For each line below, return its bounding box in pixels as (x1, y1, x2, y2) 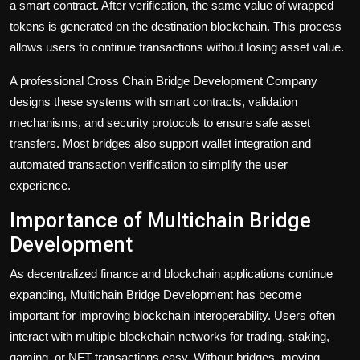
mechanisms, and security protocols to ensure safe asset (10, 115, 310, 129)
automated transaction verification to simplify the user (10, 157, 288, 171)
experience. (10, 178, 71, 192)
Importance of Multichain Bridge (10, 208, 311, 232)
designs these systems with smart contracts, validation (10, 94, 297, 108)
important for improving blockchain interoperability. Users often (10, 308, 335, 322)
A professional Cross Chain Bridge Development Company (10, 73, 317, 88)
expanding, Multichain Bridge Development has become (10, 287, 301, 301)
